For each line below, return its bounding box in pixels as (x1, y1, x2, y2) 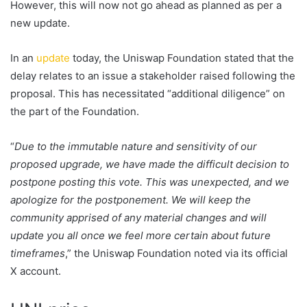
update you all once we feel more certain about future (10, 228, 271, 242)
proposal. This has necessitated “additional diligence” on (10, 86, 285, 100)
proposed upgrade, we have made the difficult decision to (10, 157, 289, 171)
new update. (10, 16, 70, 29)
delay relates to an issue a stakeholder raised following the (10, 69, 295, 82)
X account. (10, 264, 61, 278)
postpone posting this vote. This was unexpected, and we (10, 175, 289, 188)
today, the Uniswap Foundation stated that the (70, 51, 294, 64)
